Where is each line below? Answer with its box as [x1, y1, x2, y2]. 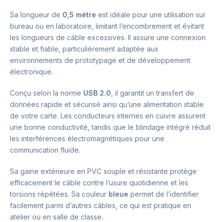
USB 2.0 [83, 88, 111, 97]
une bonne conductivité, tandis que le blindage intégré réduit [10, 122, 211, 131]
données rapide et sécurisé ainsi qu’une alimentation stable [10, 100, 204, 109]
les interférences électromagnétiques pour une [10, 134, 165, 143]
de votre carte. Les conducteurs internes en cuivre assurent [10, 111, 206, 120]
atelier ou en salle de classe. [10, 212, 103, 221]
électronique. [10, 67, 53, 76]
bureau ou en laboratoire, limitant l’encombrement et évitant [10, 21, 204, 30]
